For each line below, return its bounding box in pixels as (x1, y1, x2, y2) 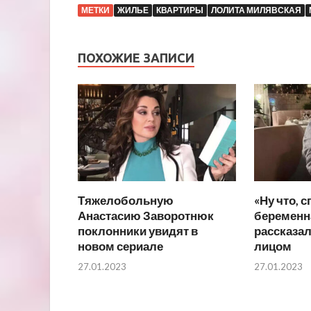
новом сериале (78, 239, 163, 254)
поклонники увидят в (78, 224, 198, 239)
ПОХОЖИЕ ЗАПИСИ (78, 50, 194, 65)
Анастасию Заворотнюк (78, 208, 214, 224)
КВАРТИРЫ (156, 4, 203, 15)
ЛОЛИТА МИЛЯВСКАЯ (211, 4, 301, 15)
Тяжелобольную (78, 193, 174, 208)
